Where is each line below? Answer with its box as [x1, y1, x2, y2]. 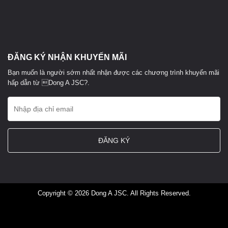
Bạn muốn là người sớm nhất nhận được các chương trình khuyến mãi [8, 69, 219, 77]
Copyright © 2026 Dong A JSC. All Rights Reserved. [37, 189, 191, 197]
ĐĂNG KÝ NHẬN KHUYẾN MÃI [8, 53, 127, 62]
